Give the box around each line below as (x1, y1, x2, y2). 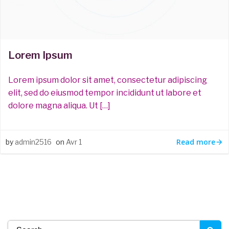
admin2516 (15, 138, 52, 146)
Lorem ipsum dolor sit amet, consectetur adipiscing (8, 75, 207, 85)
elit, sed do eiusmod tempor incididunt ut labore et (8, 88, 201, 98)
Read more (176, 136, 215, 147)
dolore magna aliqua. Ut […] (8, 101, 110, 110)
